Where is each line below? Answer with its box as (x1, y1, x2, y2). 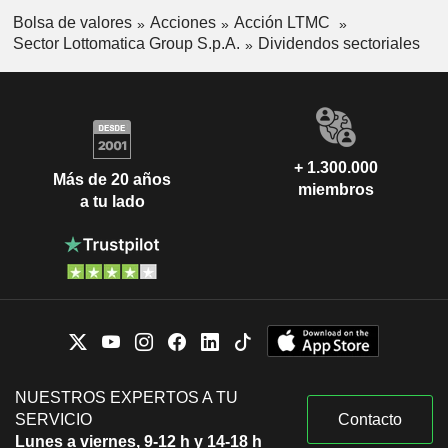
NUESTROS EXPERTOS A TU (15, 388, 238, 406)
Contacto (338, 410, 402, 428)
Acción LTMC (233, 14, 334, 32)
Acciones (149, 14, 216, 32)
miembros (298, 180, 374, 198)
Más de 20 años (53, 171, 171, 189)
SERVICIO (15, 410, 92, 428)
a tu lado (79, 193, 145, 211)
